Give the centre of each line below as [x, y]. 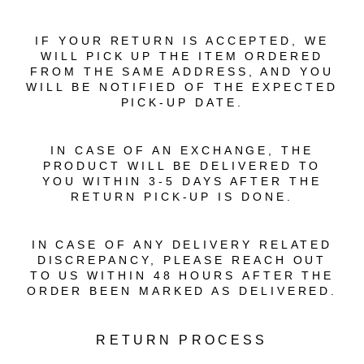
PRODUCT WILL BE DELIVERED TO [182, 166]
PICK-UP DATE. [182, 102]
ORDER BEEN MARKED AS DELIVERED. [182, 291]
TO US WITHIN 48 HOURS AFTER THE [182, 275]
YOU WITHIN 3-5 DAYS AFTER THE [182, 181]
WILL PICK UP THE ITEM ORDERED [182, 56]
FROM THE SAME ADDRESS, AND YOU [182, 71]
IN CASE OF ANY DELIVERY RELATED [182, 245]
